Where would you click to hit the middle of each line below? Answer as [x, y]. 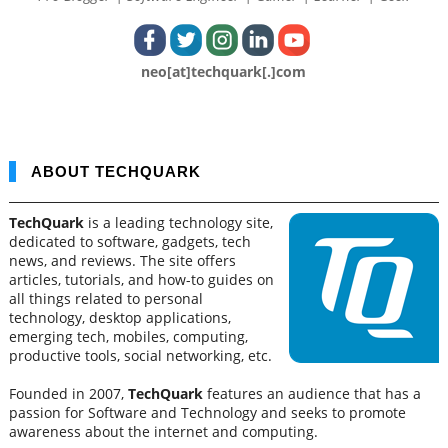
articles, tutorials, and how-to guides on [141, 279]
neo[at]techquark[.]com [224, 71]
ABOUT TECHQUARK [115, 171]
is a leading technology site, [180, 222]
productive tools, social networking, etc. [140, 355]
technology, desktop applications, [119, 317]
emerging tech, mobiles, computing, [128, 336]
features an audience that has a [311, 393]
